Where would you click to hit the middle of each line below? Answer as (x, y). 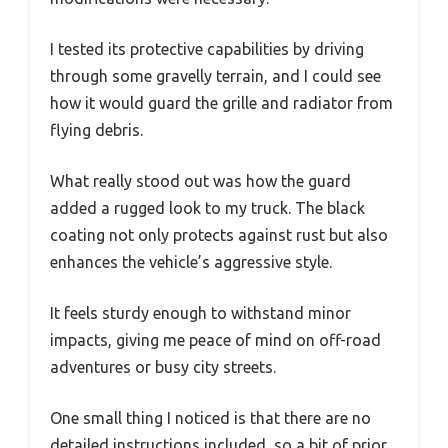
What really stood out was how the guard (200, 180)
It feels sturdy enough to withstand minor (200, 312)
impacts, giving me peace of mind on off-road (215, 339)
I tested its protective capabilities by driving (207, 48)
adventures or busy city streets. (163, 366)
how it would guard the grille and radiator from (221, 102)
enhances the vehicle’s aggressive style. (191, 261)
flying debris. (96, 129)
